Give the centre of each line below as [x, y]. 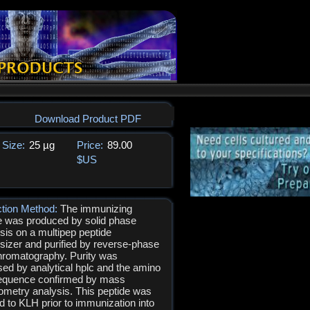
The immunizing [97, 209]
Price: [90, 145]
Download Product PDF [88, 119]
